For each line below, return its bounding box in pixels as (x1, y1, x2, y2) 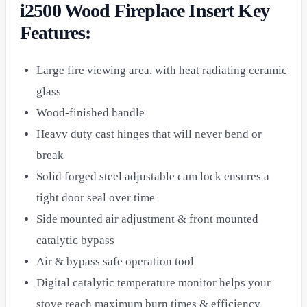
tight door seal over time (36, 191, 155, 205)
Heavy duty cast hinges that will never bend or (36, 127, 262, 141)
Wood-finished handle (36, 106, 145, 120)
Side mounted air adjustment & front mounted (36, 212, 258, 226)
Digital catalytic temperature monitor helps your (36, 276, 271, 290)
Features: (20, 21, 91, 43)
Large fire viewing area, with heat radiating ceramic (36, 64, 287, 77)
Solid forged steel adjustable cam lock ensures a (36, 170, 269, 184)
